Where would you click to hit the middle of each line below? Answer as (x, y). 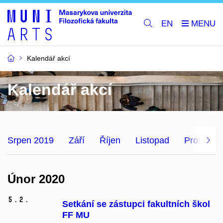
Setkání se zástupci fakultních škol (136, 204)
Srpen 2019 (31, 140)
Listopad (152, 140)
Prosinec (202, 140)
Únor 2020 (36, 179)
